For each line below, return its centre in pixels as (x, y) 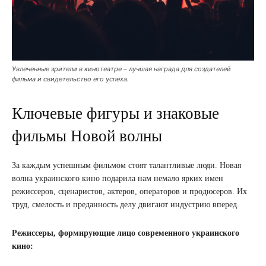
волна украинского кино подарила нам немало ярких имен (118, 178)
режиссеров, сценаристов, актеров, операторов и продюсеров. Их (129, 191)
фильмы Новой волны (87, 136)
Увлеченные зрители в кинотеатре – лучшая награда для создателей (121, 69)
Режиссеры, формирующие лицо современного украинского (126, 233)
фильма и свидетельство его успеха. (70, 79)
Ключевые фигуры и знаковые (115, 113)
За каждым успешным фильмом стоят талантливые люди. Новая (126, 165)
